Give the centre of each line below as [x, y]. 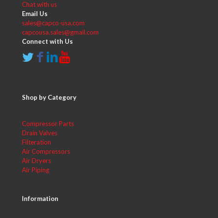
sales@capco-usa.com [53, 23]
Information [40, 199]
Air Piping [36, 170]
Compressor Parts [48, 124]
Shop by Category [49, 97]
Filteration [36, 142]
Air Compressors [46, 151]
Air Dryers [36, 161]
